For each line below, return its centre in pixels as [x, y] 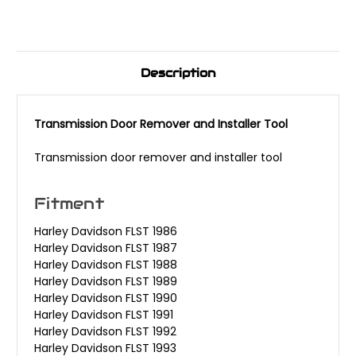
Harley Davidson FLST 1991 [104, 315]
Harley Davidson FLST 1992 [105, 332]
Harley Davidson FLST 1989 [106, 282]
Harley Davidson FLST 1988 [106, 265]
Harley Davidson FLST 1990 [106, 298]
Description [178, 72]
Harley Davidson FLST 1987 [106, 248]
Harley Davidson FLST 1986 [106, 232]
